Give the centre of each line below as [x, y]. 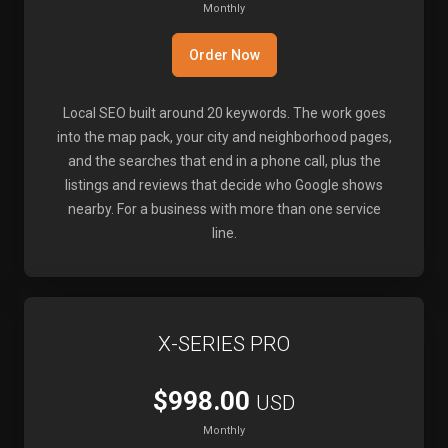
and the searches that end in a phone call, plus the [224, 161]
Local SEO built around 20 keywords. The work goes [224, 113]
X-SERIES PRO [224, 344]
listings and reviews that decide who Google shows [224, 185]
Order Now [224, 55]
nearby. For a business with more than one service [224, 209]
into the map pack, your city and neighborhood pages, [224, 137]
